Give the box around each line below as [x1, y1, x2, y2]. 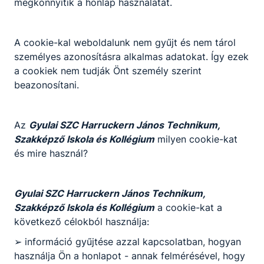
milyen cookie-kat [154, 133, 237, 145]
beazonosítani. [14, 78, 79, 91]
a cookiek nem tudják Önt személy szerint [14, 64, 202, 77]
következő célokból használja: [14, 215, 149, 227]
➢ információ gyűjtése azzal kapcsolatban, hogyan [14, 235, 241, 247]
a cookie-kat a [154, 201, 222, 213]
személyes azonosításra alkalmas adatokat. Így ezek [14, 50, 249, 62]
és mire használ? [14, 147, 88, 159]
